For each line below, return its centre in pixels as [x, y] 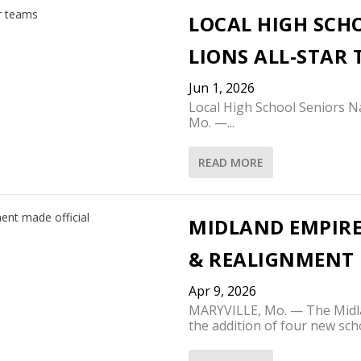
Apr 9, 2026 [222, 290]
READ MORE [231, 162]
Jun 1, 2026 [222, 87]
